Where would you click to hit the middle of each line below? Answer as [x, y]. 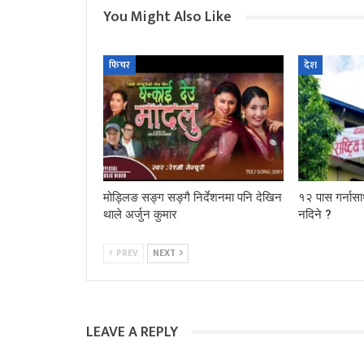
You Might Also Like [167, 17]
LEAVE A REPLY [132, 332]
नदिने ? [314, 214]
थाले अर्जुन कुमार [140, 214]
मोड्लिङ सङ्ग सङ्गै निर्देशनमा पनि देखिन [193, 197]
